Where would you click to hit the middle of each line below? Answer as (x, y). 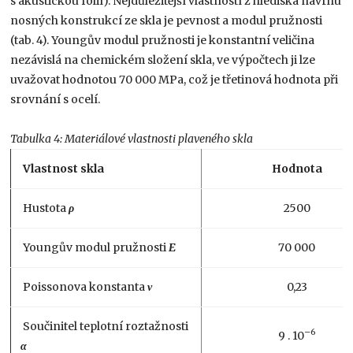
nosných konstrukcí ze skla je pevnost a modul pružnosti (167, 20)
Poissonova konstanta (84, 286)
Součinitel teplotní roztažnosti (105, 326)
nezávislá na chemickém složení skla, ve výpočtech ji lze (163, 59)
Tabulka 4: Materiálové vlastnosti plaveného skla (132, 138)
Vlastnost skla (63, 168)
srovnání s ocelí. (56, 99)
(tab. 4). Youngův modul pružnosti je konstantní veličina (163, 40)
